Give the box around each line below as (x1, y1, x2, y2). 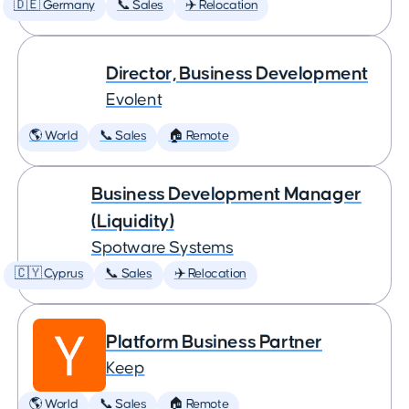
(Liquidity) (91, 212, 174, 231)
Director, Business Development (106, 64, 368, 83)
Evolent (106, 91, 163, 109)
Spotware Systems (91, 239, 234, 257)
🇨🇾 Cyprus (15, 267, 84, 280)
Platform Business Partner (106, 332, 322, 351)
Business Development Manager (91, 184, 362, 204)
